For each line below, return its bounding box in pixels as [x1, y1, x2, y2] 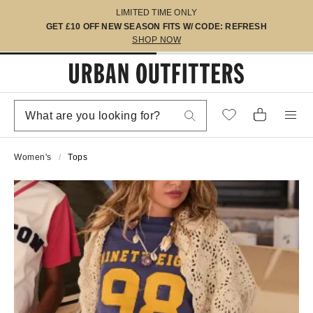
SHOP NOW [132, 35, 181, 45]
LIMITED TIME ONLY [115, 8, 198, 17]
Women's [14, 152, 52, 162]
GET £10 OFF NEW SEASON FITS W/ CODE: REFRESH [46, 22, 267, 31]
